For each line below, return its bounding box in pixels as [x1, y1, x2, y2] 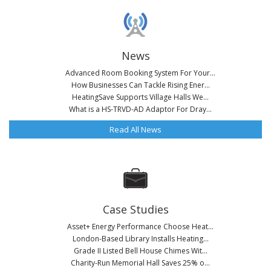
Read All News [109, 124, 162, 135]
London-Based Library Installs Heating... [72, 233, 209, 244]
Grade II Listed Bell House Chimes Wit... [73, 246, 207, 256]
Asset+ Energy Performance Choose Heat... [67, 221, 214, 232]
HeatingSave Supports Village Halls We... [72, 92, 209, 102]
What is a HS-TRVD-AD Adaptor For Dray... [69, 104, 212, 114]
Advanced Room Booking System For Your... [65, 68, 215, 78]
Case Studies [102, 202, 169, 217]
